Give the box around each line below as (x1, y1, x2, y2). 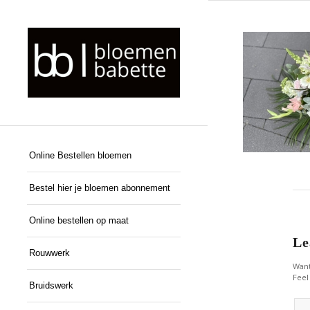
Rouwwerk (29, 248, 70, 259)
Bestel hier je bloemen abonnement (29, 183, 170, 194)
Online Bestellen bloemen (29, 150, 131, 161)
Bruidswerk (29, 280, 73, 291)
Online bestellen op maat (29, 215, 129, 226)
